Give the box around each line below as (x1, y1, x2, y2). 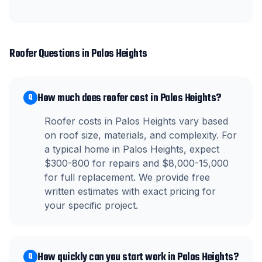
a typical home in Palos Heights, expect (44, 143, 219, 155)
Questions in (36, 46, 91, 63)
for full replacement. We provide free (44, 171, 210, 183)
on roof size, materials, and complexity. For (44, 129, 237, 141)
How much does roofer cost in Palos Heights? (37, 90, 221, 107)
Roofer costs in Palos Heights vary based (44, 115, 228, 127)
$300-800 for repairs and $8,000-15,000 (44, 157, 229, 169)
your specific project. (44, 199, 138, 211)
